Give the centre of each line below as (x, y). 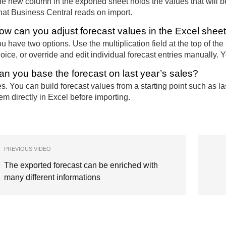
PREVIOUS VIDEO (27, 149)
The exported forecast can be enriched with (81, 165)
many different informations (52, 177)
